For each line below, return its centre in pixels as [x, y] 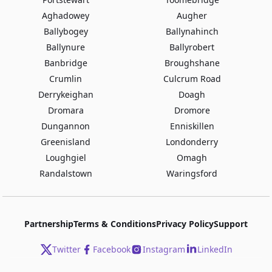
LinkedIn [215, 249]
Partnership [49, 224]
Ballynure [66, 47]
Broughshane [192, 63]
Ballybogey [66, 31]
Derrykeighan [66, 94]
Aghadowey [66, 15]
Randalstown [66, 173]
